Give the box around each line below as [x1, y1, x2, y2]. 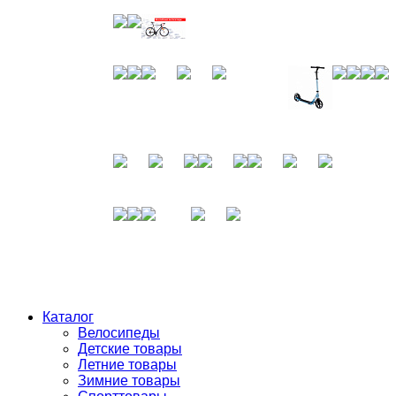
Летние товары [78, 357, 177, 372]
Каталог [42, 309, 94, 324]
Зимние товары [78, 373, 180, 388]
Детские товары [78, 341, 182, 356]
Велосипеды [78, 325, 160, 340]
